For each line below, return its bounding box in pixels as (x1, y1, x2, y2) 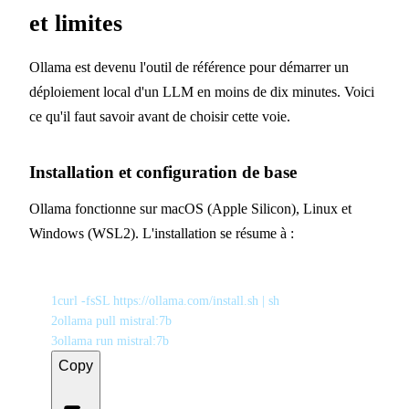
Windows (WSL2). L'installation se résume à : (29, 225, 294, 242)
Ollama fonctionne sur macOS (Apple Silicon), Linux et (29, 201, 351, 217)
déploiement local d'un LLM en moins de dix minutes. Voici (29, 84, 374, 100)
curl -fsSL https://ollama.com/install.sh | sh (58, 293, 279, 308)
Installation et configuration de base (29, 163, 297, 182)
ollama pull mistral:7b (58, 313, 172, 328)
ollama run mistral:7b (58, 333, 169, 348)
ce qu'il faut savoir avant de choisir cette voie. (29, 109, 290, 125)
